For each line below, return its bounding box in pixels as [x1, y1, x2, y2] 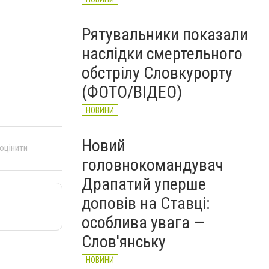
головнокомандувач [82, 155, 223, 175]
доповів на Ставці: [82, 193, 210, 213]
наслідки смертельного [82, 44, 243, 64]
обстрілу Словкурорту [82, 63, 232, 83]
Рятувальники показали [82, 25, 248, 44]
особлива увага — [82, 213, 204, 232]
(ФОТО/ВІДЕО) [82, 82, 182, 102]
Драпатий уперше [82, 174, 206, 194]
